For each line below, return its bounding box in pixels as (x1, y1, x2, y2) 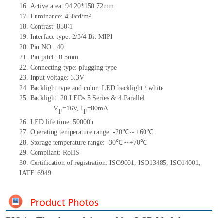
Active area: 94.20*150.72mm (30, 2, 114, 10)
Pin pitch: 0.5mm (30, 54, 78, 61)
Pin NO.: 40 (30, 43, 64, 51)
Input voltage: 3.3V (30, 74, 84, 82)
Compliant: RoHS (30, 149, 79, 157)
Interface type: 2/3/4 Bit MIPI (30, 33, 113, 41)
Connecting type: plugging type (30, 64, 117, 72)
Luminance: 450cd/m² (30, 13, 91, 20)
